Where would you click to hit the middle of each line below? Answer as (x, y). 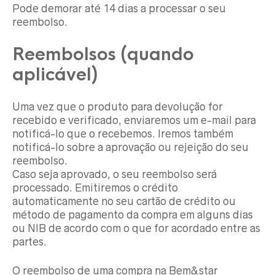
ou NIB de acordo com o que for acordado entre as (136, 228)
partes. (29, 242)
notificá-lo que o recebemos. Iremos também (123, 134)
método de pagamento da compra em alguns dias (133, 215)
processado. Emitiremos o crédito (95, 188)
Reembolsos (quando (103, 54)
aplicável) (55, 74)
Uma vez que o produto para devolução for (118, 107)
